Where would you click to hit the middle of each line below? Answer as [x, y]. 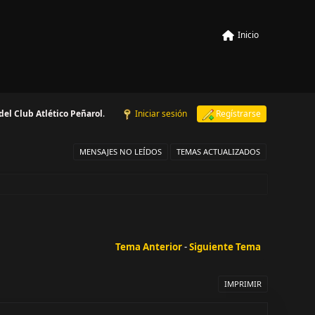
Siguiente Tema [225, 246]
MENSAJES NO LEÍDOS [120, 152]
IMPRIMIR [243, 283]
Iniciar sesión [161, 114]
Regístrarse [238, 114]
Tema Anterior [148, 246]
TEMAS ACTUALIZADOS [218, 152]
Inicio [248, 34]
